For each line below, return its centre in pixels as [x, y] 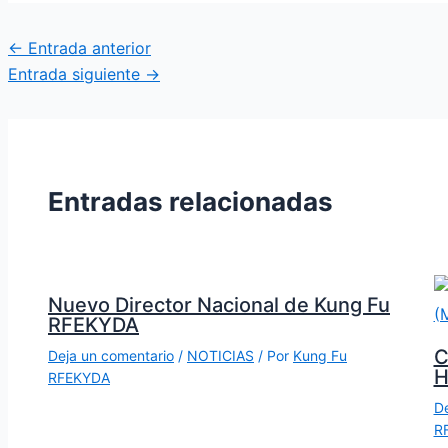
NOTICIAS [220, 356]
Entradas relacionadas [190, 201]
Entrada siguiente [76, 74]
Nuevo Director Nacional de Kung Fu [219, 305]
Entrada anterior [87, 48]
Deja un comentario [111, 356]
